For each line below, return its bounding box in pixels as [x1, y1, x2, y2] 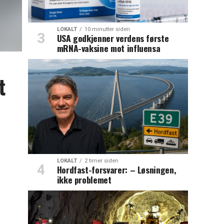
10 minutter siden [84, 26, 130, 33]
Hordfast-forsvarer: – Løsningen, [56, 163, 176, 176]
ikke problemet [56, 173, 111, 186]
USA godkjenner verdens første [56, 31, 169, 45]
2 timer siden [84, 157, 118, 164]
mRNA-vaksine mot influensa [56, 41, 160, 55]
